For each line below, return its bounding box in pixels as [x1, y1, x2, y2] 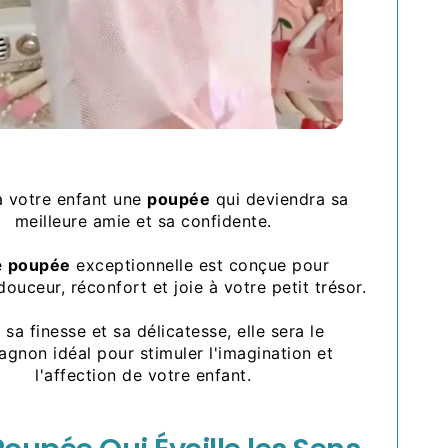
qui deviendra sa [210, 188, 349, 209]
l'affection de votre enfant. [35, 364, 252, 385]
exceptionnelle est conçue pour [70, 254, 330, 275]
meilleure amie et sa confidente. [14, 210, 272, 231]
